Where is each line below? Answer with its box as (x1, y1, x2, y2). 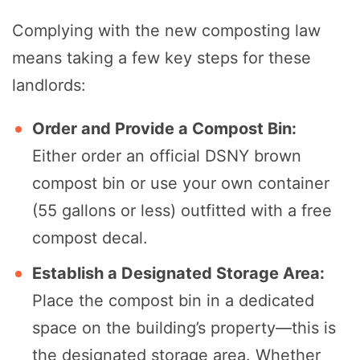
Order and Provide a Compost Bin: (32, 119, 297, 139)
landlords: (12, 76, 86, 96)
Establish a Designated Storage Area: (32, 264, 325, 284)
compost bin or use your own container (32, 174, 329, 194)
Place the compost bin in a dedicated (32, 291, 314, 311)
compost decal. (32, 228, 148, 248)
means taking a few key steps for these (12, 48, 311, 68)
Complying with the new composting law (12, 21, 321, 41)
